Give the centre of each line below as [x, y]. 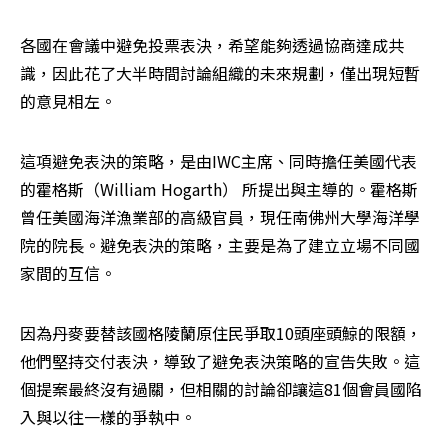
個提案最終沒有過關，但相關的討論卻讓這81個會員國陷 [221, 389]
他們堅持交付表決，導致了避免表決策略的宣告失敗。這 [220, 361]
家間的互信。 [68, 273]
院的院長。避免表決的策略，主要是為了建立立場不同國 [220, 245]
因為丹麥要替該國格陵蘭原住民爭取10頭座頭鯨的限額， [221, 333]
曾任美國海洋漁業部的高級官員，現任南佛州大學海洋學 [220, 217]
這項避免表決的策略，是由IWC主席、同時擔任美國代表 [218, 161]
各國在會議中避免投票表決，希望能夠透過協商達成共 [212, 45]
